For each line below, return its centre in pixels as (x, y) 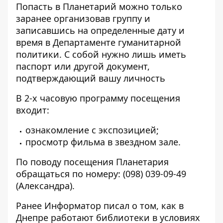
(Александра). (45, 186)
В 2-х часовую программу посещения (98, 98)
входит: (33, 110)
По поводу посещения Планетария (92, 162)
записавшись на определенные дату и (100, 30)
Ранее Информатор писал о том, (89, 206)
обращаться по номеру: (69, 174)
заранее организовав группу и (83, 18)
